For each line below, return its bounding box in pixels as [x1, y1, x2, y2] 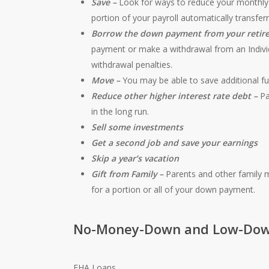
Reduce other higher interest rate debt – [91, 89, 261, 101]
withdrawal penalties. [91, 58, 173, 70]
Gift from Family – [91, 168, 166, 180]
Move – [91, 74, 123, 86]
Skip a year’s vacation [91, 152, 180, 164]
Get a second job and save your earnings [91, 136, 258, 148]
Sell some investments [91, 121, 184, 133]
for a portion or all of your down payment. [91, 183, 256, 195]
